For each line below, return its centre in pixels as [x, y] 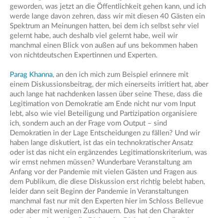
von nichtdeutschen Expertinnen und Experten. [85, 55]
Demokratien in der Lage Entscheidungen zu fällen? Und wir [105, 133]
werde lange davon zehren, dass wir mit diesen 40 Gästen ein [107, 16]
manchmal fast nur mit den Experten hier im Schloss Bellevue [107, 201]
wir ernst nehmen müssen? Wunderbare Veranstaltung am [101, 162]
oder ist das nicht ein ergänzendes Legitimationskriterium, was [109, 152]
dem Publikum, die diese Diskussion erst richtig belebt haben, [107, 182]
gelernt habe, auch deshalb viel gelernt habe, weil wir [94, 36]
